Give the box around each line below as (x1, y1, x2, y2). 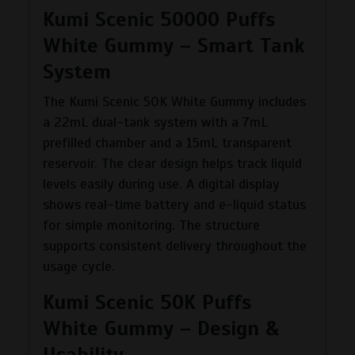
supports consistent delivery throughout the (43, 236, 307, 254)
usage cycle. (43, 257, 115, 275)
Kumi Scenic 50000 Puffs (43, 6, 275, 32)
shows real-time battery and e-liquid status (43, 195, 306, 213)
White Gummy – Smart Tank (43, 32, 304, 59)
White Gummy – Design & (43, 315, 279, 342)
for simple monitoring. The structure (43, 216, 260, 234)
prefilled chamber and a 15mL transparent (43, 133, 292, 151)
